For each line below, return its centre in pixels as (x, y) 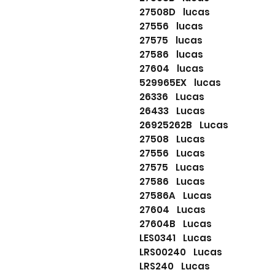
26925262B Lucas (184, 125)
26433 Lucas (172, 111)
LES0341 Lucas (176, 238)
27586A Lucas (176, 196)
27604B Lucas (176, 224)
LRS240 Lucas (175, 266)
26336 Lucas (172, 97)
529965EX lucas (180, 83)
